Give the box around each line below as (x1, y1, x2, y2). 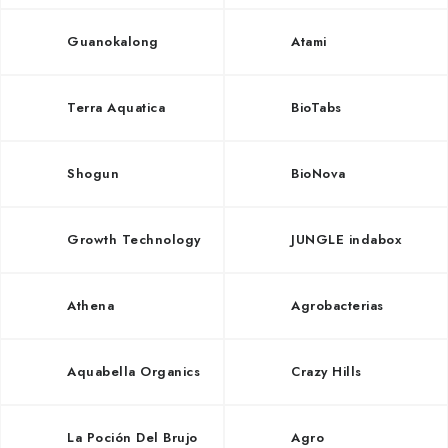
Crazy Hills (291, 362, 362, 381)
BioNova (291, 164, 346, 183)
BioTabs (291, 98, 342, 117)
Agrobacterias (291, 296, 384, 315)
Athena (67, 296, 114, 315)
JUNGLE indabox (291, 230, 401, 249)
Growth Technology (67, 230, 201, 249)
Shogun (67, 164, 119, 183)
